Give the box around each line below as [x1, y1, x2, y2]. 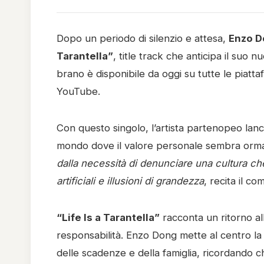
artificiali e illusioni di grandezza [57, 175, 204, 187]
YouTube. [57, 85, 100, 97]
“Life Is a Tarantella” [57, 212, 160, 223]
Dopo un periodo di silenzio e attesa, [57, 32, 229, 44]
